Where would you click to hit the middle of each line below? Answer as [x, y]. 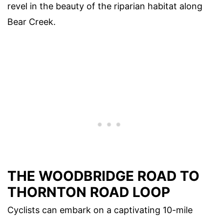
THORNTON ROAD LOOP [89, 192]
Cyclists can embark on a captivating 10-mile [100, 210]
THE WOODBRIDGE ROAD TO [103, 176]
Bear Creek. [32, 22]
